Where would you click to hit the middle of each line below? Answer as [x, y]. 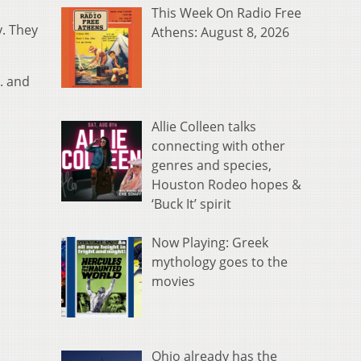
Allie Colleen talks [204, 127]
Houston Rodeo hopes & [226, 185]
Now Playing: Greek [210, 243]
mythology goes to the [220, 262]
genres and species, [212, 166]
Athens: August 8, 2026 [220, 33]
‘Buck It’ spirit [191, 204]
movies [173, 282]
